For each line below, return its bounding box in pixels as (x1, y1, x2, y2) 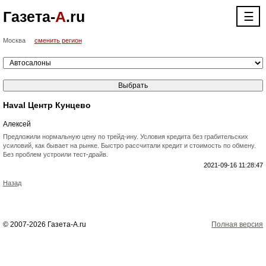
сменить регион (34, 37, 82, 44)
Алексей (2, 120, 31, 128)
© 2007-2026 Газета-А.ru (2, 220, 86, 229)
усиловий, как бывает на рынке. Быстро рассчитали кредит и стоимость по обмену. (2, 142, 256, 149)
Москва (2, 37, 26, 44)
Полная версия (211, 220, 264, 229)
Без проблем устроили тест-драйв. (2, 151, 108, 158)
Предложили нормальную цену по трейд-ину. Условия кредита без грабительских (2, 133, 248, 140)
